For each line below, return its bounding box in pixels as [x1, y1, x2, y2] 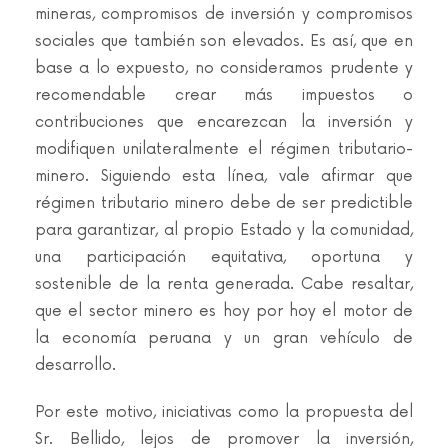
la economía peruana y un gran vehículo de [35, 329, 413, 348]
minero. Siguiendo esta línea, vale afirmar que [35, 167, 413, 186]
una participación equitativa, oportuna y [35, 248, 413, 267]
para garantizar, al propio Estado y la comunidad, [35, 221, 413, 240]
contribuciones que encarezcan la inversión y [35, 113, 413, 132]
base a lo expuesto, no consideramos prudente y [35, 59, 413, 78]
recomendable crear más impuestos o [35, 86, 413, 105]
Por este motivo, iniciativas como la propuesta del [35, 403, 413, 422]
